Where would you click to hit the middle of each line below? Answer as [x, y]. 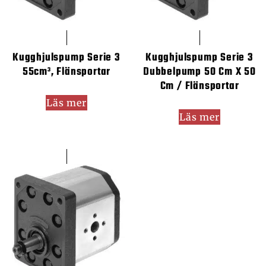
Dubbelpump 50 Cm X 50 [199, 72]
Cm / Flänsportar [199, 86]
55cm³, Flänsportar [66, 72]
